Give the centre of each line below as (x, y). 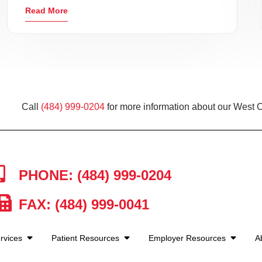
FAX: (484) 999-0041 (82, 205)
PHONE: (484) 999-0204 (93, 175)
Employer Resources (188, 238)
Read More (47, 11)
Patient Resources (86, 238)
